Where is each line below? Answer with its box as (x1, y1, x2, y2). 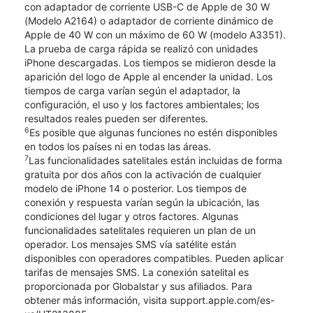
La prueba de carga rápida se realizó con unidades (24, 43, 258, 55)
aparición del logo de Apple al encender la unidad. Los (24, 71, 272, 83)
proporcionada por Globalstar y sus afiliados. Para (24, 280, 252, 293)
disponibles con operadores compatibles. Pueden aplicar (24, 252, 284, 265)
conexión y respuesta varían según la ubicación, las (24, 196, 259, 209)
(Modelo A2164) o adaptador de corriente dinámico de (24, 15, 273, 27)
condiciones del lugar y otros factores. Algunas (24, 210, 238, 223)
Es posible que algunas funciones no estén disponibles (29, 126, 277, 139)
